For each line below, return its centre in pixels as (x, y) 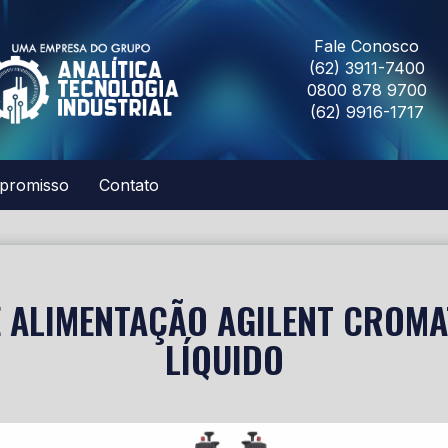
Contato (129, 185)
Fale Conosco (366, 46)
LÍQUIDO (224, 359)
